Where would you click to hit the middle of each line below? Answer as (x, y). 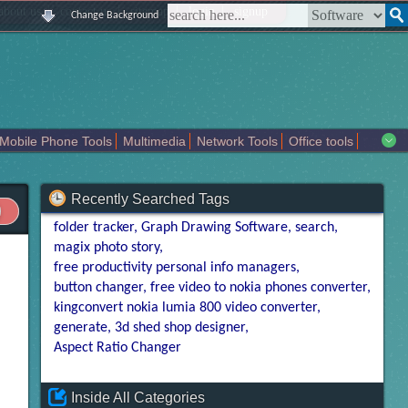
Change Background (115, 15)
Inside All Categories (138, 398)
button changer (98, 288)
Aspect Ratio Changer (117, 348)
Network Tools (237, 142)
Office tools (321, 142)
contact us (85, 11)
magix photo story (106, 248)
